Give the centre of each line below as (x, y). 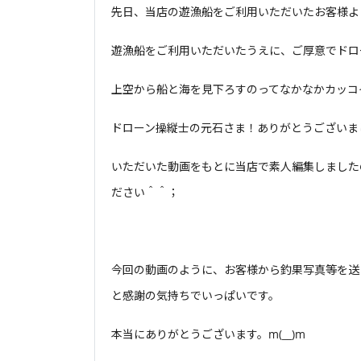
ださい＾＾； (145, 192)
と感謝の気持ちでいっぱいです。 (195, 295)
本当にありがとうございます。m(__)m (208, 334)
